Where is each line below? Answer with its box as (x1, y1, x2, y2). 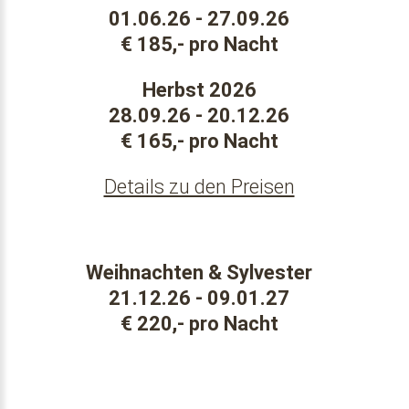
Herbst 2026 (142, 79, 257, 101)
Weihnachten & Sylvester (86, 261, 312, 284)
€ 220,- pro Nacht (120, 312, 278, 335)
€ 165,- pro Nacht (120, 130, 278, 152)
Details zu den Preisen (103, 175, 295, 198)
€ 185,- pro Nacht (120, 33, 278, 56)
